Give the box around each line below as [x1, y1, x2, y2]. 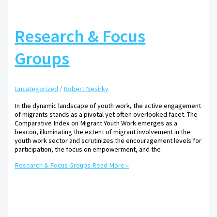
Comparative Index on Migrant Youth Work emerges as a [15, 119, 178, 128]
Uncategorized [15, 84, 59, 93]
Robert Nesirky [63, 84, 109, 93]
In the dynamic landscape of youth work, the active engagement [15, 101, 201, 110]
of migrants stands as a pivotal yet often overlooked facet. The [15, 110, 198, 119]
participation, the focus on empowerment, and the [15, 145, 161, 154]
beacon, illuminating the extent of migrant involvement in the [15, 127, 191, 137]
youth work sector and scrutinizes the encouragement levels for [15, 136, 202, 145]
